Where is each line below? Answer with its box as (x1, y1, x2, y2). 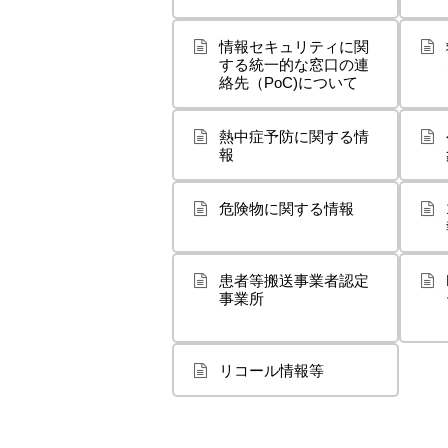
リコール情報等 (219, 362, 324, 379)
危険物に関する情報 (219, 200, 354, 217)
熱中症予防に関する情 (219, 128, 369, 145)
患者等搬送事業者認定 (219, 272, 369, 289)
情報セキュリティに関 (219, 38, 369, 55)
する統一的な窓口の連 (219, 56, 369, 73)
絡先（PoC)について (219, 74, 358, 91)
